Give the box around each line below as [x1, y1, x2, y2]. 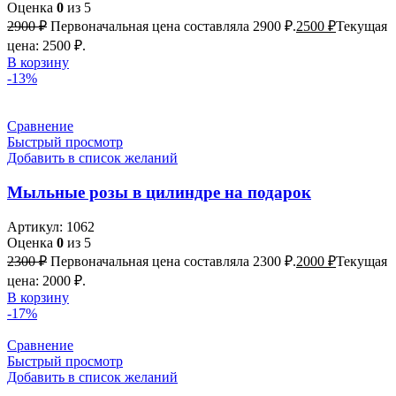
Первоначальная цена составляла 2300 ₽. [50, 253, 296, 269]
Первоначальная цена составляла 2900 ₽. [50, 19, 296, 34]
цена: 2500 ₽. [7, 38, 86, 54]
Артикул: [7, 218, 66, 234]
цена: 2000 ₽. [7, 272, 86, 288]
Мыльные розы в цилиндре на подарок [7, 183, 311, 202]
